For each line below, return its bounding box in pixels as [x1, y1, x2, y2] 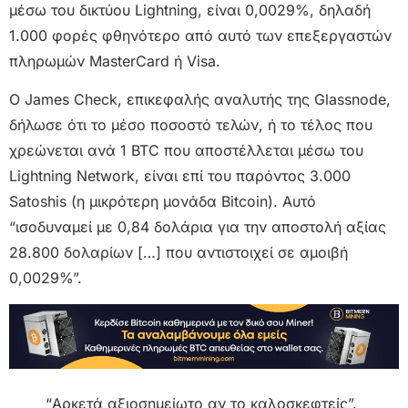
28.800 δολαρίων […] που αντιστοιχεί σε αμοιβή [9, 243, 348, 262]
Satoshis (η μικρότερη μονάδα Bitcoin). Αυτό [9, 192, 316, 211]
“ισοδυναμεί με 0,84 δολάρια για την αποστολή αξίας [9, 218, 386, 237]
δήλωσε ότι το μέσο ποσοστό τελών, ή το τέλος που [9, 116, 372, 135]
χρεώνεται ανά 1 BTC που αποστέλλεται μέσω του [9, 141, 363, 160]
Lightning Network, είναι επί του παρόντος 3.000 [9, 167, 351, 186]
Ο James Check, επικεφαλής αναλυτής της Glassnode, [9, 90, 391, 109]
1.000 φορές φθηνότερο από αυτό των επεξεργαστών [9, 25, 392, 45]
